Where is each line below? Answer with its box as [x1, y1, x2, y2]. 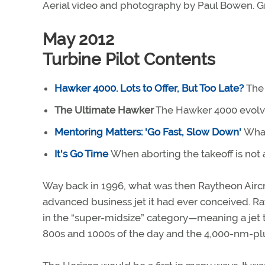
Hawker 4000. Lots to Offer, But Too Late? [54, 82, 244, 94]
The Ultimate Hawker [54, 104, 154, 116]
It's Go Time [54, 148, 108, 160]
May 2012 [43, 30, 114, 49]
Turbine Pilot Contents [43, 50, 215, 69]
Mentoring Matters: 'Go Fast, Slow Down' [54, 126, 241, 138]
